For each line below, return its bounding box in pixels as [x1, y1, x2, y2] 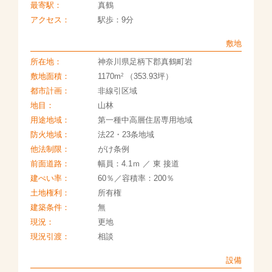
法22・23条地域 [97, 130, 154, 140]
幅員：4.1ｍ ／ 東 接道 [97, 159, 179, 169]
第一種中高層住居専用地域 [97, 115, 192, 125]
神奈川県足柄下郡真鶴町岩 [97, 57, 192, 67]
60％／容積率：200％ [97, 174, 174, 183]
